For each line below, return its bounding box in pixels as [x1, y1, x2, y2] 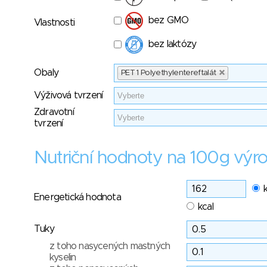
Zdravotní [34, 107, 74, 117]
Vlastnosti [34, 18, 74, 27]
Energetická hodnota [34, 193, 121, 202]
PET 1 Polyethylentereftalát [121, 69, 216, 77]
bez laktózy [148, 39, 197, 49]
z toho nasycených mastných [49, 241, 170, 251]
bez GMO [148, 15, 189, 25]
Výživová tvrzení [34, 91, 103, 100]
